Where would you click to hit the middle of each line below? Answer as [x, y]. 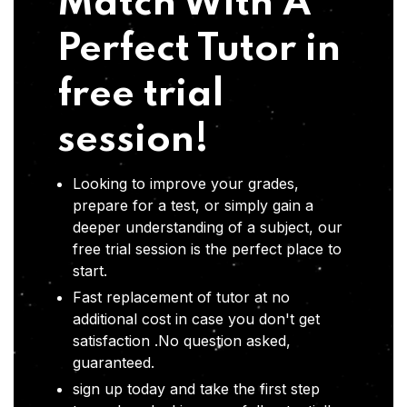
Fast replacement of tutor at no [181, 298]
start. [90, 271]
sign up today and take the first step [196, 389]
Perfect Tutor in [199, 50]
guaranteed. [114, 363]
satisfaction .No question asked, [182, 341]
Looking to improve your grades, [186, 184]
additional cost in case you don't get [196, 319]
